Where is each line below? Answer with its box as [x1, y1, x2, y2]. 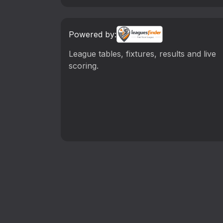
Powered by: [69, 29, 116, 40]
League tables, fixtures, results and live [69, 49, 216, 59]
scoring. [69, 61, 99, 71]
